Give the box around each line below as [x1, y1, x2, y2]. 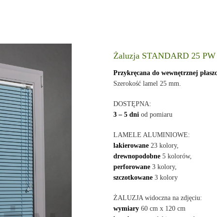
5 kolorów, [160, 153, 192, 160]
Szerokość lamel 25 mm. [113, 80, 182, 87]
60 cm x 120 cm [139, 205, 186, 212]
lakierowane [113, 142, 149, 149]
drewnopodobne [113, 153, 161, 160]
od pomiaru [139, 111, 173, 118]
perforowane [113, 163, 151, 170]
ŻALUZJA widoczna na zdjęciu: [113, 194, 202, 201]
